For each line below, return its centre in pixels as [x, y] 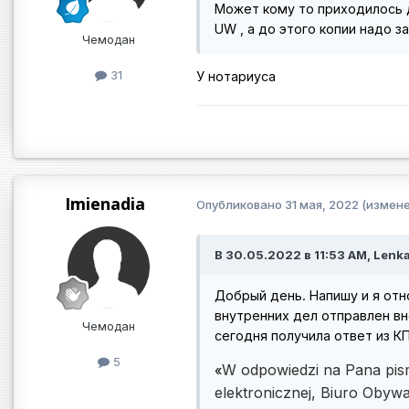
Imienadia [105, 203]
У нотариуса [236, 77]
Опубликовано [241, 205]
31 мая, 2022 [322, 205]
